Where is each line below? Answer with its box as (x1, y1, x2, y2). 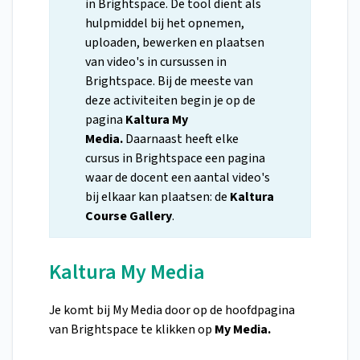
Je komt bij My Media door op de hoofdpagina (49, 301, 295, 320)
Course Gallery (85, 207, 172, 226)
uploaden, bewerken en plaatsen (85, 34, 264, 52)
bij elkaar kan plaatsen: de (85, 188, 230, 207)
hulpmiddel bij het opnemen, (85, 14, 244, 33)
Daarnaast (125, 130, 182, 149)
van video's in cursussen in (85, 53, 227, 72)
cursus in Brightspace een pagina (85, 149, 265, 168)
